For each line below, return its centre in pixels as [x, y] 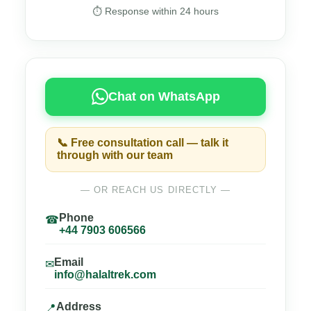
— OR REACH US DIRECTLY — [155, 190]
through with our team [115, 155]
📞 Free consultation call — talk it [143, 143]
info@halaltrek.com [105, 275]
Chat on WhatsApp [164, 96]
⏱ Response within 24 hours [155, 12]
